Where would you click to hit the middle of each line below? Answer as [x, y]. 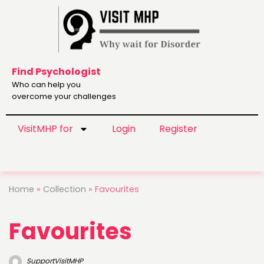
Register [178, 129]
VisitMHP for [45, 129]
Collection [65, 189]
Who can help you [46, 85]
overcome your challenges [64, 97]
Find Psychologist [56, 72]
